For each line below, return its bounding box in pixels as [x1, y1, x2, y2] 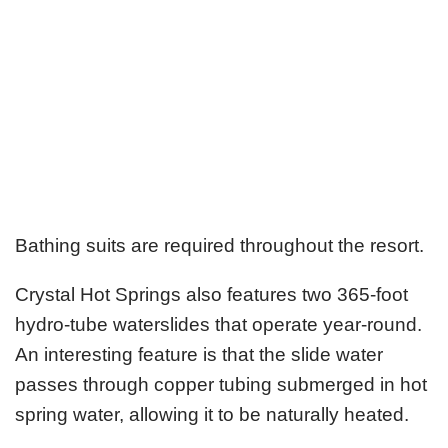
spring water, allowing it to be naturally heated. [15, 403, 409, 425]
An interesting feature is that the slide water [15, 343, 383, 365]
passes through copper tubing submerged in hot [15, 373, 427, 395]
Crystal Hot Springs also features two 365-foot [15, 283, 408, 305]
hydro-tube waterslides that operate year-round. [15, 313, 422, 335]
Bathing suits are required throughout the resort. [15, 234, 424, 256]
